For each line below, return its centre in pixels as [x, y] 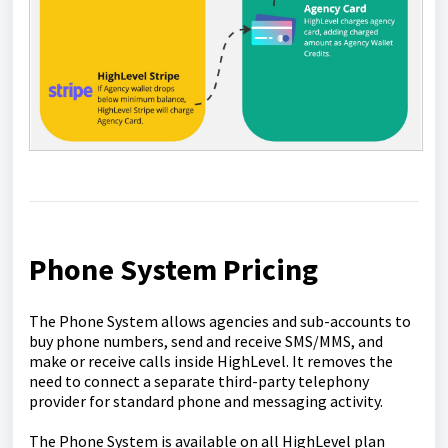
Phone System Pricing [173, 269]
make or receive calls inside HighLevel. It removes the [211, 361]
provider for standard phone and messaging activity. [206, 401]
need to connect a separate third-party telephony [199, 381]
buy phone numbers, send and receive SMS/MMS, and [206, 341]
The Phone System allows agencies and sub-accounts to [220, 321]
